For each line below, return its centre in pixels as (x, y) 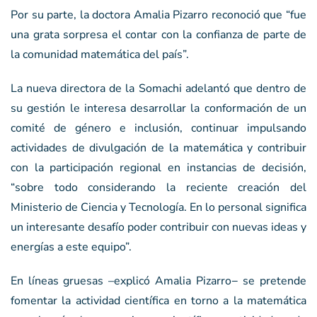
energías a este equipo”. (71, 247)
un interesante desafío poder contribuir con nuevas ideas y (158, 227)
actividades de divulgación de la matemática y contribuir (158, 148)
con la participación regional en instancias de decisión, (158, 167)
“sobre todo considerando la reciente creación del (158, 187)
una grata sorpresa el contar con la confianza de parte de (158, 34)
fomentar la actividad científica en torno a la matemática (158, 300)
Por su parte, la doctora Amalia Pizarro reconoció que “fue (158, 15)
